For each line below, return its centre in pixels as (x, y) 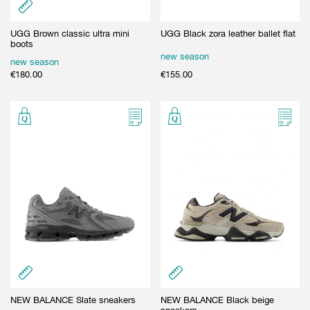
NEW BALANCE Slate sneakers (73, 300)
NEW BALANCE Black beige (217, 300)
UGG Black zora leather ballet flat (228, 33)
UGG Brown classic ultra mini (70, 33)
